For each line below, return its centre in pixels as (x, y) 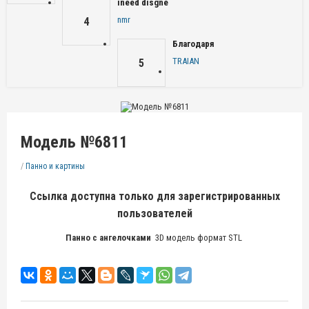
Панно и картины (55, 166)
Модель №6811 (74, 142)
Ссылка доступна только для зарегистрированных (154, 196)
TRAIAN (186, 61)
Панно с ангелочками (110, 237)
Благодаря (193, 44)
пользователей (154, 213)
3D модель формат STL (199, 237)
